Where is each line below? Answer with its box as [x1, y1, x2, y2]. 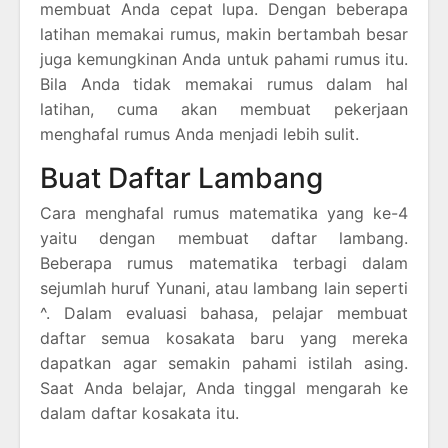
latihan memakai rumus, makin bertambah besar [40, 23, 408, 44]
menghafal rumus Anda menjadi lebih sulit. [40, 123, 359, 144]
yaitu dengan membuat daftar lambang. [40, 227, 408, 248]
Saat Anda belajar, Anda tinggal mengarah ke [40, 377, 408, 398]
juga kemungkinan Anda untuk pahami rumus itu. [40, 48, 408, 69]
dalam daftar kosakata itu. [40, 402, 239, 423]
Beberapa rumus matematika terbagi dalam [40, 252, 408, 273]
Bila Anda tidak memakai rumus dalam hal [40, 73, 408, 94]
